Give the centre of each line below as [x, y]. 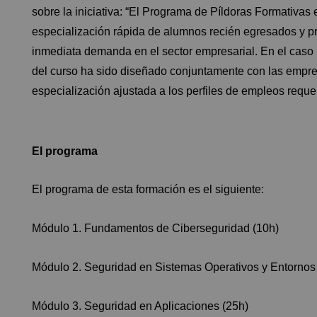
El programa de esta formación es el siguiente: [148, 189]
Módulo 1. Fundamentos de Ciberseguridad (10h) [155, 228]
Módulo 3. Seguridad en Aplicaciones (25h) [140, 306]
